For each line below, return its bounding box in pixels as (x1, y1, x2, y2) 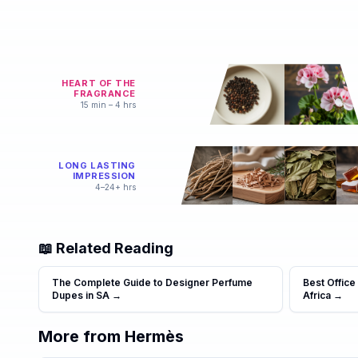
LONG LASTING (58, 160, 136, 172)
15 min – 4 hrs (81, 99, 136, 109)
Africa (303, 288, 331, 301)
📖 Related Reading (38, 239, 173, 257)
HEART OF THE (62, 77, 136, 89)
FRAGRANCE (74, 87, 136, 99)
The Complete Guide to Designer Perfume (52, 276, 253, 288)
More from (38, 326, 125, 346)
